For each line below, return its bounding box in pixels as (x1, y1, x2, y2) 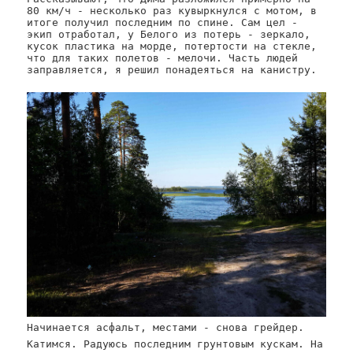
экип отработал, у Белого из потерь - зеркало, (27, 28, 311, 40)
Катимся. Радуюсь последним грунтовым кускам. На (27, 337, 324, 350)
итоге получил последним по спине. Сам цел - (27, 16, 299, 28)
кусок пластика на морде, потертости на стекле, (27, 39, 318, 52)
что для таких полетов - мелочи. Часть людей (27, 51, 299, 64)
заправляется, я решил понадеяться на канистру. (27, 63, 318, 76)
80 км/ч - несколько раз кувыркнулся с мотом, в (27, 4, 318, 17)
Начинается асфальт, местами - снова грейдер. (27, 321, 305, 333)
